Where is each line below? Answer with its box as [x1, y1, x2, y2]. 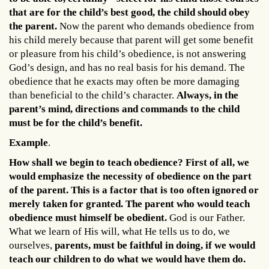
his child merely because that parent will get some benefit [9, 34, 253, 46]
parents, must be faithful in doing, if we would [55, 239, 255, 251]
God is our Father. [167, 211, 245, 223]
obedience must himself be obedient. [9, 211, 167, 223]
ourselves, [9, 239, 55, 251]
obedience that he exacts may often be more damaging [9, 75, 240, 87]
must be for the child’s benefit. [9, 116, 142, 128]
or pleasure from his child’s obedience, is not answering [9, 47, 246, 59]
